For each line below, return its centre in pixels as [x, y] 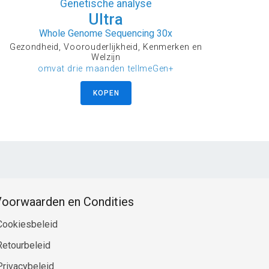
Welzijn [106, 58]
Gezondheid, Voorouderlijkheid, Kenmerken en [106, 47]
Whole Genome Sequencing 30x [106, 34]
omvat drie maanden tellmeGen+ [106, 69]
